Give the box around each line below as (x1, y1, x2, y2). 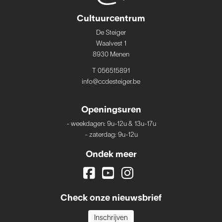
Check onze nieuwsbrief (60, 194, 162, 203)
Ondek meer (85, 150, 137, 159)
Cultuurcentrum (77, 14, 145, 23)
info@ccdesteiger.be (82, 79, 140, 86)
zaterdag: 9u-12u (88, 132, 138, 139)
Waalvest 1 (96, 41, 126, 48)
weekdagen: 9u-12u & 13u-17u (69, 121, 157, 128)
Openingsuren (81, 106, 141, 114)
